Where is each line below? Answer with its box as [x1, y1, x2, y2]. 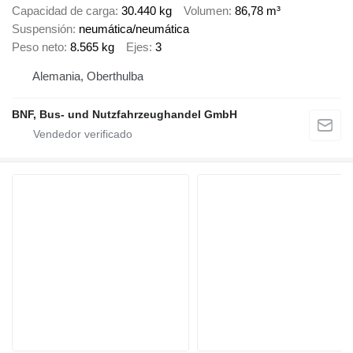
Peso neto [12, 39, 64, 54]
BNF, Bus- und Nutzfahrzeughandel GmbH [12, 108, 237, 121]
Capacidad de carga [12, 3, 115, 17]
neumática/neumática [79, 21, 189, 35]
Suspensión [12, 21, 72, 35]
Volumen [184, 3, 229, 17]
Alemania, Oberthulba [32, 69, 143, 84]
